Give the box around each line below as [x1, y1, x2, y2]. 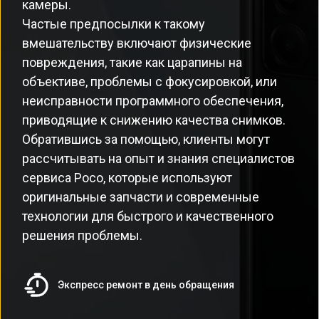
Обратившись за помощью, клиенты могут [22, 132, 270, 147]
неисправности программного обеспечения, [22, 93, 283, 108]
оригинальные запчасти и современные [22, 189, 259, 204]
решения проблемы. [22, 228, 142, 243]
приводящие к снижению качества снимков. [22, 113, 286, 127]
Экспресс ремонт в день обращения [58, 279, 234, 291]
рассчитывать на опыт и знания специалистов [22, 151, 295, 166]
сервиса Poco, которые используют [22, 170, 232, 185]
